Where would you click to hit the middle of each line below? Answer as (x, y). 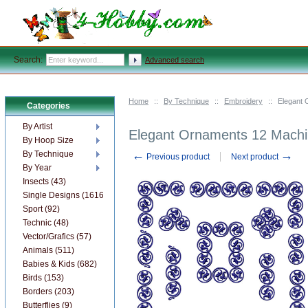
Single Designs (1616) (65, 195)
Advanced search (175, 60)
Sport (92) (41, 209)
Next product (256, 157)
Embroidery (243, 101)
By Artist (37, 126)
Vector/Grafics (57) (57, 236)
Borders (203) (48, 291)
